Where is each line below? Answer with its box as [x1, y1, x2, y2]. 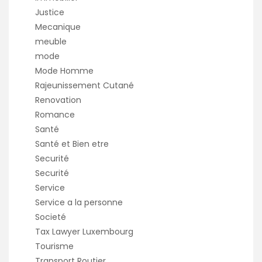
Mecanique [35, 21, 81, 33]
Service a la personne [35, 196, 123, 209]
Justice [35, 6, 64, 19]
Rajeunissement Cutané [35, 80, 134, 92]
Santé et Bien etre [35, 138, 109, 150]
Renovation [35, 94, 81, 106]
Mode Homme [35, 65, 94, 77]
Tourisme [35, 240, 74, 253]
